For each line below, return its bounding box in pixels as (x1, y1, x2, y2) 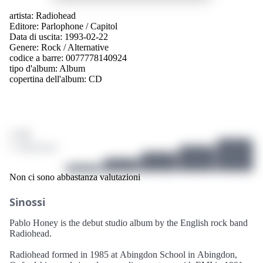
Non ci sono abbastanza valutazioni (9, 172, 140, 183)
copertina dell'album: (9, 73, 89, 84)
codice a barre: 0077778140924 (9, 52, 127, 63)
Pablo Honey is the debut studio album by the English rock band (9, 218, 248, 228)
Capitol (90, 21, 117, 31)
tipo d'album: (9, 63, 59, 73)
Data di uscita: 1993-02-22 (9, 31, 108, 42)
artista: (9, 10, 36, 21)
